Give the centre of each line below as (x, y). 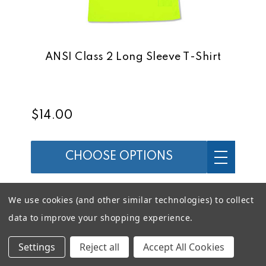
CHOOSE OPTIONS (119, 157)
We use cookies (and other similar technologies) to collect (131, 200)
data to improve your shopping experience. (101, 218)
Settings (37, 247)
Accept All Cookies (184, 247)
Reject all (99, 247)
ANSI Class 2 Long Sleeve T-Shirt (133, 57)
